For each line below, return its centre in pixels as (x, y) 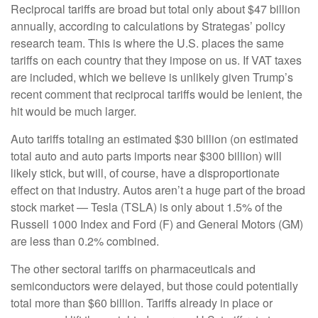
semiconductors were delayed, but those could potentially (154, 286)
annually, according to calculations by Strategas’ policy (148, 26)
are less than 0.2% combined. (85, 241)
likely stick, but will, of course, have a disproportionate (145, 173)
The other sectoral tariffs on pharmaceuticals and (133, 269)
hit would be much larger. (73, 111)
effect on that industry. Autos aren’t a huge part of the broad (158, 190)
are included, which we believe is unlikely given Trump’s (152, 77)
